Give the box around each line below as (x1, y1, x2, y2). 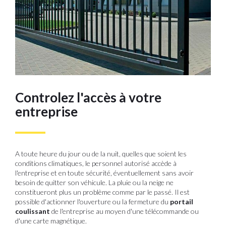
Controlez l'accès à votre (15, 89, 161, 105)
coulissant (15, 206, 50, 215)
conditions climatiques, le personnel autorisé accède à (15, 158, 177, 167)
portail (170, 197, 193, 206)
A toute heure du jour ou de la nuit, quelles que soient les (15, 149, 187, 158)
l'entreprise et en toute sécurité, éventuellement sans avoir (15, 168, 194, 177)
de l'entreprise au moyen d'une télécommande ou (50, 206, 199, 215)
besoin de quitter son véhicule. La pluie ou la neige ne (15, 178, 174, 187)
